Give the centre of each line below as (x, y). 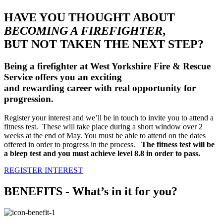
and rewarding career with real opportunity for (100, 88)
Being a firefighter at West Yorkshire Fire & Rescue (107, 66)
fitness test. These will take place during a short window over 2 (103, 127)
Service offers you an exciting (63, 77)
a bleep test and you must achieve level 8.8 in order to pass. (102, 154)
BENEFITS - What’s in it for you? (91, 192)
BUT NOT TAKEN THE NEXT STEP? (104, 44)
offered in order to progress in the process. (71, 145)
